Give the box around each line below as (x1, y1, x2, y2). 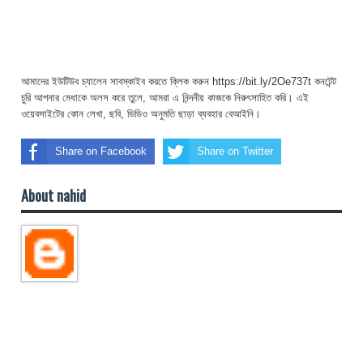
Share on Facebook (55, 144, 147, 157)
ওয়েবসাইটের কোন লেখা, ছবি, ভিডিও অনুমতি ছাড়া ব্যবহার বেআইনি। (21, 107, 261, 120)
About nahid (21, 184, 86, 206)
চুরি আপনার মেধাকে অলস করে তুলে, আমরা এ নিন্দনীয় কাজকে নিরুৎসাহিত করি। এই (21, 91, 309, 104)
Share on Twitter (197, 144, 273, 157)
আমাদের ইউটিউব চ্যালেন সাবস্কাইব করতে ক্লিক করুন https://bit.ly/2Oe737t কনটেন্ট (21, 75, 336, 88)
